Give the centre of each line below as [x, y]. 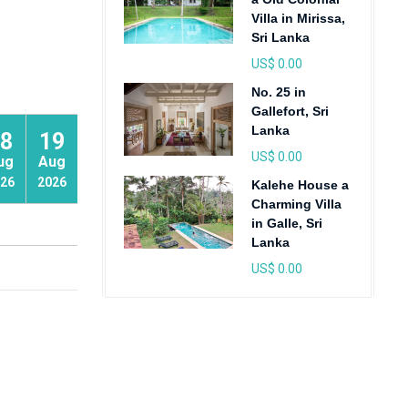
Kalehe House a [300, 185]
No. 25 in [278, 92]
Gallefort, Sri [290, 111]
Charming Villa [296, 204]
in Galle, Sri [286, 223]
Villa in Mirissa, [298, 18]
